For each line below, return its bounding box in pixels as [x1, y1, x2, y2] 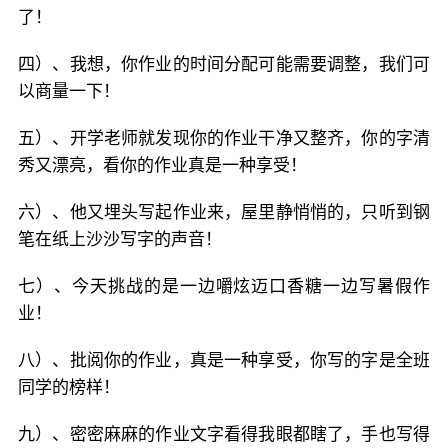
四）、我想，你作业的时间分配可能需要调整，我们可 [18, 54, 430, 74]
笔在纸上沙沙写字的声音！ [18, 229, 222, 249]
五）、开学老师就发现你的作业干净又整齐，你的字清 [18, 128, 430, 148]
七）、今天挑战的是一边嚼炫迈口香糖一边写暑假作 [18, 276, 430, 296]
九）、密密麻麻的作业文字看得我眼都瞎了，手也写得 [18, 424, 430, 444]
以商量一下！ [18, 81, 120, 101]
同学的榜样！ [18, 377, 120, 397]
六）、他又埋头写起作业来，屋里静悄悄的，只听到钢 [18, 202, 430, 222]
